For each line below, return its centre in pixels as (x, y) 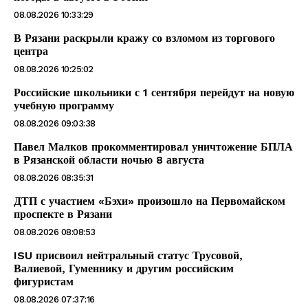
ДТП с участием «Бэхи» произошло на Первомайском (150, 201)
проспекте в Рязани (63, 214)
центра (33, 51)
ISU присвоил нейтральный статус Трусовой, (128, 255)
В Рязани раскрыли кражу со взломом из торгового (144, 38)
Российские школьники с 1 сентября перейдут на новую (154, 92)
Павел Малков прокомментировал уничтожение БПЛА (153, 147)
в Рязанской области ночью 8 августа (109, 160)
